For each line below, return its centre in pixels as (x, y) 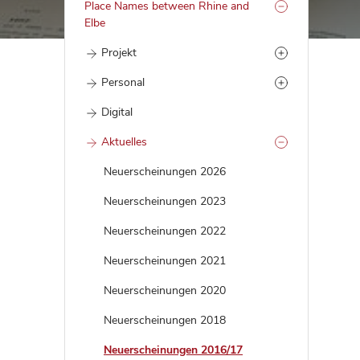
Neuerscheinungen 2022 (165, 231)
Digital (117, 112)
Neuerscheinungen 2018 (165, 320)
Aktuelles (124, 142)
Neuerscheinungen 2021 (165, 261)
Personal (123, 82)
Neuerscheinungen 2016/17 (173, 350)
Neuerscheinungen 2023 (165, 201)
